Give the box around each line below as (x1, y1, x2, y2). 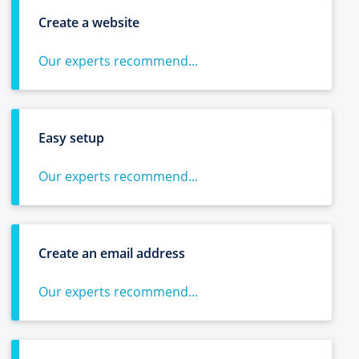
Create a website (38, 14, 139, 31)
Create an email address (38, 244, 185, 262)
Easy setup (38, 129, 104, 147)
